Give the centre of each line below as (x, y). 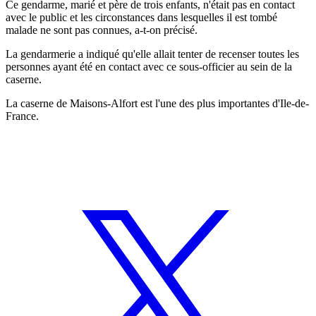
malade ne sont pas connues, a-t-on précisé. (102, 30)
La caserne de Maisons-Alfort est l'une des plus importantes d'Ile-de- (157, 103)
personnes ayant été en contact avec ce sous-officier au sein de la (149, 66)
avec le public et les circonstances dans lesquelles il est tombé (141, 17)
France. (22, 116)
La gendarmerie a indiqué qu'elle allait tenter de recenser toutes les (152, 54)
